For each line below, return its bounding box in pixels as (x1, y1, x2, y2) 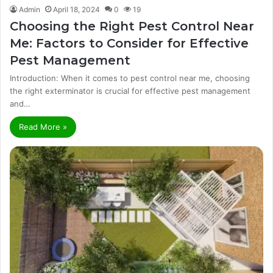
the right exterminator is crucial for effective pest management (10, 85, 250, 96)
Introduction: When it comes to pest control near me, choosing (10, 73, 250, 83)
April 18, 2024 (53, 4, 100, 14)
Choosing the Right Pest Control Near (10, 18, 254, 34)
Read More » (19, 121, 67, 132)
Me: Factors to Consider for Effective (10, 35, 249, 51)
